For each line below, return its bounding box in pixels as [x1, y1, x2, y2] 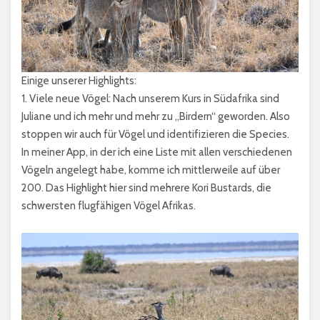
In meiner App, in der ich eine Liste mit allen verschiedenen [21, 145, 292, 159]
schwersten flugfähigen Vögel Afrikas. [21, 199, 196, 212]
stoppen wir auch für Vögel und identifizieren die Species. [21, 127, 289, 141]
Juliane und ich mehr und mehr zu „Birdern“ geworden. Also [21, 109, 290, 123]
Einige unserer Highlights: [21, 74, 136, 87]
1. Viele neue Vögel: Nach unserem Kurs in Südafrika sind [21, 91, 279, 105]
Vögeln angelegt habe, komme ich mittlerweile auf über [21, 163, 280, 176]
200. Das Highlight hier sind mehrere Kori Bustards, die [21, 181, 271, 194]
